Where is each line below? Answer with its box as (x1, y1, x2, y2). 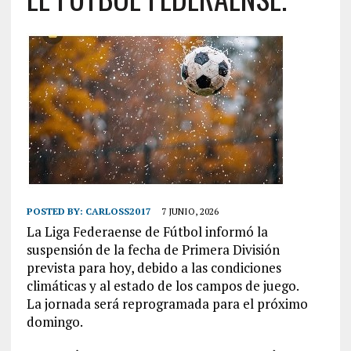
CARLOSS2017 (85, 205, 151, 217)
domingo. (26, 313, 83, 331)
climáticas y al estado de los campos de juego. (26, 277, 299, 295)
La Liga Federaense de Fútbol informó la (26, 223, 268, 241)
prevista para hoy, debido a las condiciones (26, 259, 281, 277)
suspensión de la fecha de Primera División (26, 241, 280, 259)
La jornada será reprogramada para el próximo (26, 295, 308, 313)
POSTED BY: (26, 205, 85, 217)
